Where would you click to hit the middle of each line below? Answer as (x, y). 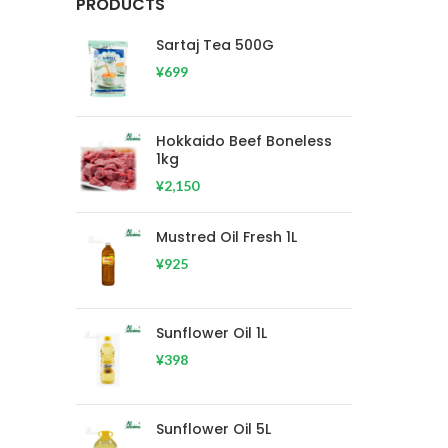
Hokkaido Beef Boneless (244, 141)
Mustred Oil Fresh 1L (226, 237)
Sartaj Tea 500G (215, 45)
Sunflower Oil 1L (211, 333)
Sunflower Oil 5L (213, 429)
